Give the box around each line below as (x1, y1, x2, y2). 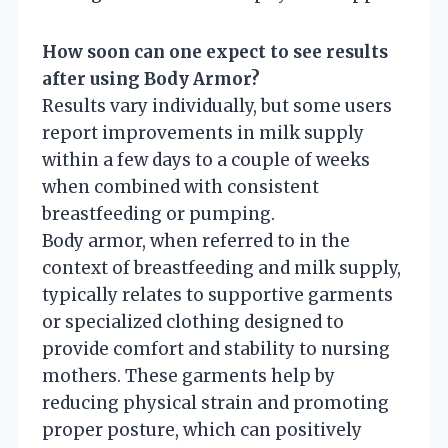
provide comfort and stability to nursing (42, 337, 390, 360)
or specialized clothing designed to (42, 310, 344, 333)
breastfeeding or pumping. (42, 202, 275, 225)
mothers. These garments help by (42, 364, 335, 387)
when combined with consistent (42, 175, 319, 198)
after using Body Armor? (42, 67, 260, 90)
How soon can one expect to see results (42, 40, 388, 63)
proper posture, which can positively (42, 418, 362, 441)
